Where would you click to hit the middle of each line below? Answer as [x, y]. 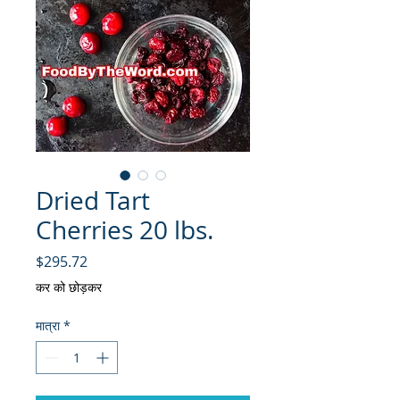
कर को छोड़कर [69, 287]
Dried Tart [93, 201]
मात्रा [48, 326]
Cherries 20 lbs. [125, 230]
